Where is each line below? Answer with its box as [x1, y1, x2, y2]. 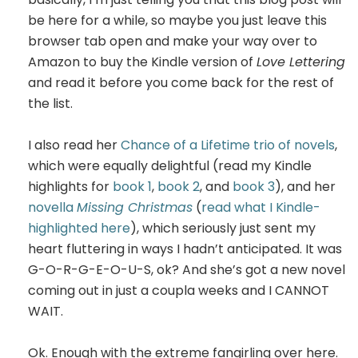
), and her [275, 177, 336, 196]
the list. [28, 93, 73, 113]
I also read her [28, 135, 121, 154]
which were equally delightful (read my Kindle [28, 156, 312, 175]
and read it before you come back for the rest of [28, 73, 334, 92]
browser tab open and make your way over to [28, 31, 317, 50]
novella [28, 197, 77, 217]
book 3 [233, 177, 275, 196]
